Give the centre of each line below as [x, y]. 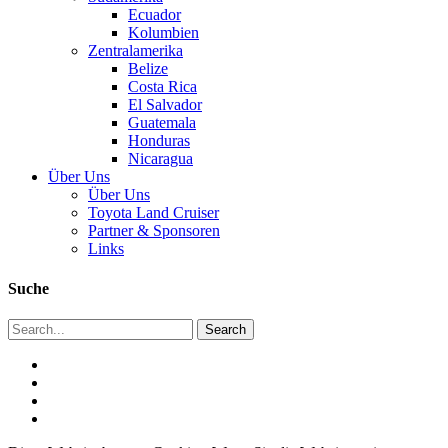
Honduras [159, 141]
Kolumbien [163, 33]
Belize [148, 69]
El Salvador [165, 105]
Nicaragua [160, 159]
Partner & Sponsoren [154, 231]
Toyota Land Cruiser [153, 213]
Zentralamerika [135, 51]
